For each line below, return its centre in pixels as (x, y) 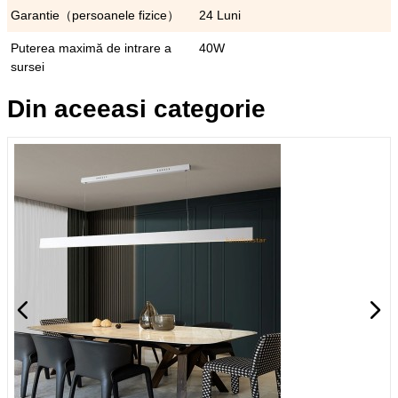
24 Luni (220, 15)
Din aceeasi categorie (136, 109)
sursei (28, 67)
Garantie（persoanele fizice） (95, 15)
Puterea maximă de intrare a (91, 48)
